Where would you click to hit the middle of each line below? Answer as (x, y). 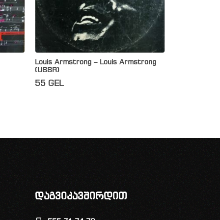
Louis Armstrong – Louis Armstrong (96, 62)
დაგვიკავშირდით (81, 196)
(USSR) (47, 70)
